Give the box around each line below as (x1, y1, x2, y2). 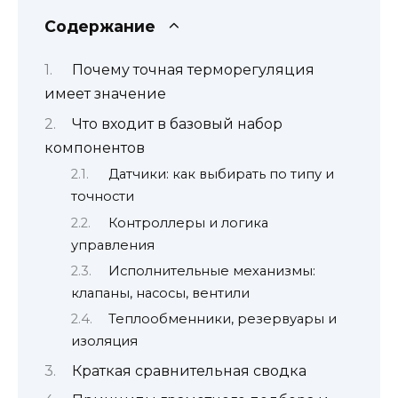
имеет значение (44, 85, 166, 103)
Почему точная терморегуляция (71, 61, 314, 79)
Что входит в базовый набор (71, 115, 283, 132)
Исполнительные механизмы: (107, 262, 315, 279)
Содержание (44, 16, 155, 36)
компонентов (44, 139, 145, 156)
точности (71, 188, 134, 205)
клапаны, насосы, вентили (71, 284, 250, 301)
